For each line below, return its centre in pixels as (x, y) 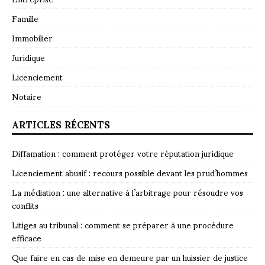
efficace (27, 237)
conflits (25, 205)
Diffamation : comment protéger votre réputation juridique (123, 153)
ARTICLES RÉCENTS (61, 124)
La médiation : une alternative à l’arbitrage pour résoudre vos (127, 192)
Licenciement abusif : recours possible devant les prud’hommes (130, 172)
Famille (25, 18)
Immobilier (32, 37)
